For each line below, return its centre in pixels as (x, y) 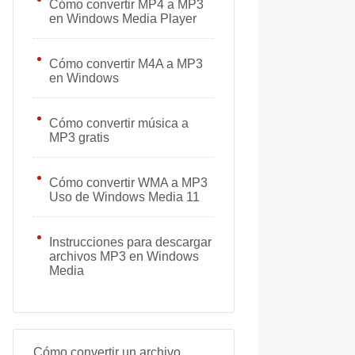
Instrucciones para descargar (130, 242)
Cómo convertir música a (119, 123)
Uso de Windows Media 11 (124, 197)
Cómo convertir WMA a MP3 (128, 183)
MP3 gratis (79, 137)
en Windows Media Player (123, 19)
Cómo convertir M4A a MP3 (126, 64)
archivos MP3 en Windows (124, 256)
